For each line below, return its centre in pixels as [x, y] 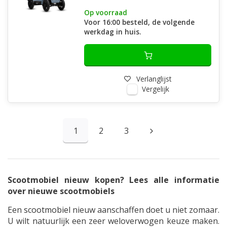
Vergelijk [155, 89]
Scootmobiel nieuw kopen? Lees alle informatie [113, 180]
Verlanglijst [154, 79]
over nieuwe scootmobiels [61, 191]
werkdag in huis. [112, 32]
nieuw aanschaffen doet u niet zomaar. [146, 210]
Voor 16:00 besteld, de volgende [139, 22]
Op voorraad [106, 12]
